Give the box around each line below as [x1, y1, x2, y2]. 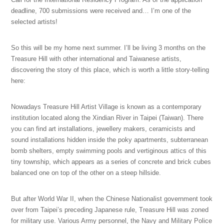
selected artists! [11, 17, 58, 25]
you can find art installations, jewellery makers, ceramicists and [11, 124, 195, 132]
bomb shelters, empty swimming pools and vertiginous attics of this [11, 146, 207, 154]
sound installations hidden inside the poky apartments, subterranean [11, 135, 208, 143]
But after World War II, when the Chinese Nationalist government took [11, 194, 213, 202]
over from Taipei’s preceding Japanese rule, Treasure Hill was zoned [11, 205, 209, 213]
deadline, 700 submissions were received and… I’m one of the [11, 6, 191, 14]
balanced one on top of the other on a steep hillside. [11, 168, 161, 176]
